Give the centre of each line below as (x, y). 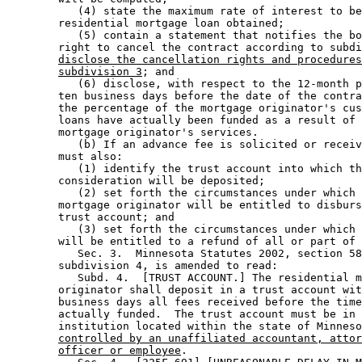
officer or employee (120, 351)
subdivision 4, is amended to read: (145, 266)
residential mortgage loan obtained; (149, 23)
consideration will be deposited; (139, 181)
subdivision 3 (100, 72)
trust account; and (94, 217)
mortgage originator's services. (139, 133)
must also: (68, 157)
